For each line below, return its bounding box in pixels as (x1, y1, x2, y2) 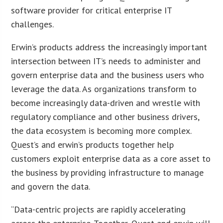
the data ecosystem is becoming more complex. (11, 124, 192, 136)
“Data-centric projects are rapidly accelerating (11, 203, 186, 215)
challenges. (11, 18, 54, 30)
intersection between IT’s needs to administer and (11, 55, 201, 67)
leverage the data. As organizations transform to (11, 83, 197, 95)
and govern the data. (11, 180, 91, 192)
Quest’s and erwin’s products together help (11, 138, 174, 150)
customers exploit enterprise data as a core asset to (11, 152, 211, 164)
